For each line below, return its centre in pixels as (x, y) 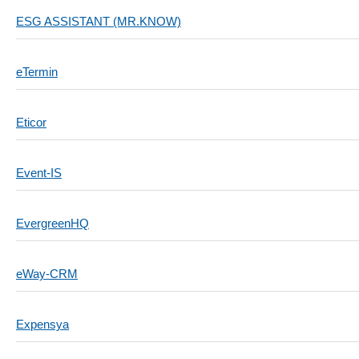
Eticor (31, 122)
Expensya (42, 324)
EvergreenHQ (52, 223)
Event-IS (39, 173)
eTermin (37, 72)
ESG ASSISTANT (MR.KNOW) (99, 21)
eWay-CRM (47, 274)
